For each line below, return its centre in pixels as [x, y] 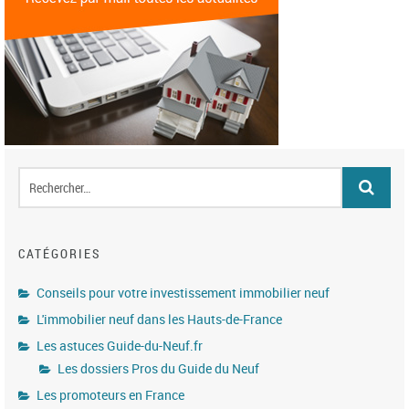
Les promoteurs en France [110, 394]
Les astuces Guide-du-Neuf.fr [120, 345]
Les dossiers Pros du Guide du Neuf [158, 368]
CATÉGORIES [59, 253]
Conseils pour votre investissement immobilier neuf [183, 292]
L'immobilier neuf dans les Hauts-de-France [159, 319]
